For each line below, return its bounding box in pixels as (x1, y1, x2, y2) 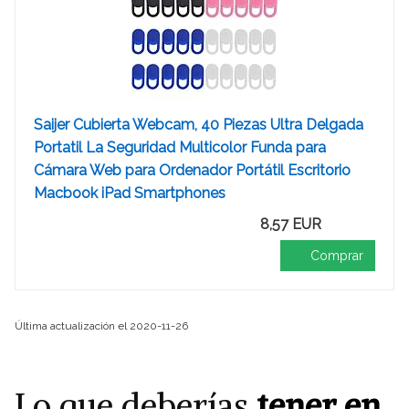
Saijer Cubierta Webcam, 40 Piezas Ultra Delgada (34, 116, 363, 133)
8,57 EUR (260, 215, 321, 233)
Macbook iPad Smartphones (34, 184, 225, 202)
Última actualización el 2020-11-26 (15, 320, 188, 332)
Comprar (310, 248, 363, 263)
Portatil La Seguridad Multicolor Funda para (34, 139, 326, 156)
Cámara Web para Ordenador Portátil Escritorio (34, 162, 351, 179)
